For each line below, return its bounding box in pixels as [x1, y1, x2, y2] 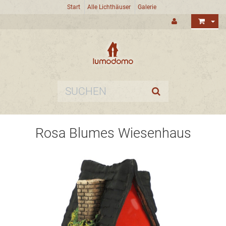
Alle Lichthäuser [87, 4, 131, 11]
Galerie [138, 4, 156, 11]
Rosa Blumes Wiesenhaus [35, 125, 191, 142]
